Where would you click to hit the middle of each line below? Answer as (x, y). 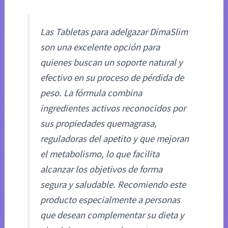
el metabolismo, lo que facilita (100, 154)
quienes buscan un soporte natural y (112, 62)
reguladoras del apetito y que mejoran (115, 138)
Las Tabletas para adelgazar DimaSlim (114, 32)
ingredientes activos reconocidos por (113, 108)
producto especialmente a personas (110, 199)
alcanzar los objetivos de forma (102, 169)
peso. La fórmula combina (91, 93)
